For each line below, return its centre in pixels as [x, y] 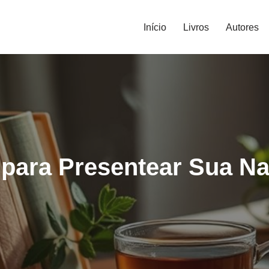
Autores [242, 27]
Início [155, 27]
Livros [196, 27]
